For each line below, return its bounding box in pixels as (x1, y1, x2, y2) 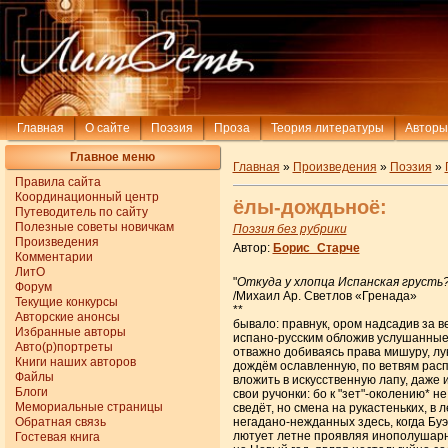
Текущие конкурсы (15, 294, 119, 309)
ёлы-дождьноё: (232, 195, 387, 218)
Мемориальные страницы (15, 399, 164, 414)
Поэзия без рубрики (232, 221, 347, 236)
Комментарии (15, 249, 94, 264)
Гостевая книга (15, 429, 101, 444)
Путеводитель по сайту (15, 204, 149, 219)
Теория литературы (270, 120, 384, 135)
